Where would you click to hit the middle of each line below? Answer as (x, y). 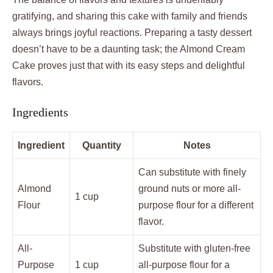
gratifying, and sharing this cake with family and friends (130, 16)
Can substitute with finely (192, 172)
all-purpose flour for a (184, 265)
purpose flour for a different (196, 205)
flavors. (28, 82)
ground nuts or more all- (190, 189)
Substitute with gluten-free (194, 248)
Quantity (101, 145)
